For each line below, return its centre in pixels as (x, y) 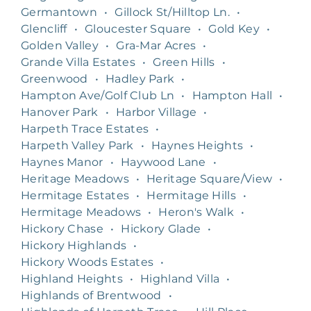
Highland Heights (72, 278)
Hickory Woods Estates (87, 262)
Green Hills (184, 62)
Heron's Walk (196, 212)
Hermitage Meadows (81, 212)
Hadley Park (140, 78)
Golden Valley (60, 45)
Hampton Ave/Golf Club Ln (98, 95)
